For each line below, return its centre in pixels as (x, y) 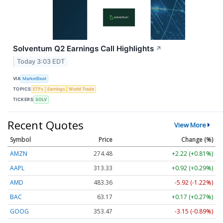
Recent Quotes (46, 125)
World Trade (82, 89)
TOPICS (22, 89)
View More (190, 125)
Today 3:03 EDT (41, 61)
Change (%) (197, 140)
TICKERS (23, 100)
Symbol (20, 140)
